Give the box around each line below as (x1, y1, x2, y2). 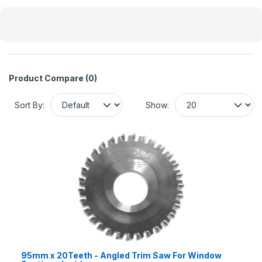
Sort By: (15, 99, 44, 110)
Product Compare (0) (9, 73, 97, 83)
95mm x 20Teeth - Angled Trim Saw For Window (21, 250, 222, 260)
